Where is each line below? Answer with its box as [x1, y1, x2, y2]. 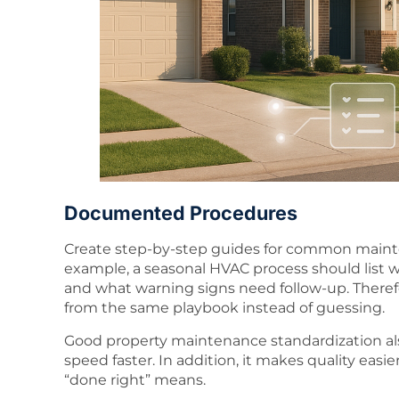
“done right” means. [64, 370, 206, 388]
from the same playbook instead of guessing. [64, 299, 385, 317]
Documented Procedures [64, 201, 297, 225]
